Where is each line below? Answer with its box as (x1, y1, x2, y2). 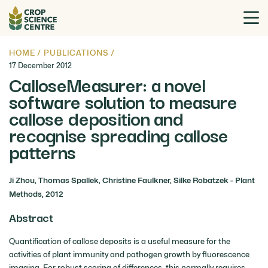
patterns (9, 136, 76, 166)
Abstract (9, 208, 53, 226)
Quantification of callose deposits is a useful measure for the (9, 236, 230, 246)
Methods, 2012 (9, 188, 63, 199)
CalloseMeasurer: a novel (9, 69, 206, 99)
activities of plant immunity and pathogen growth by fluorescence (9, 249, 249, 259)
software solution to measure (9, 86, 237, 115)
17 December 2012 (9, 61, 72, 70)
